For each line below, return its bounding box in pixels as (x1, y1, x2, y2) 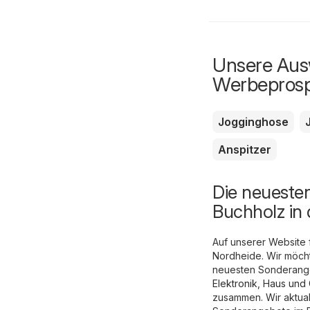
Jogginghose (218, 115, 289, 129)
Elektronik (212, 277, 257, 290)
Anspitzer (218, 143, 271, 157)
